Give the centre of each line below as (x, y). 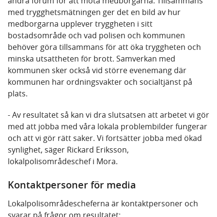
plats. (18, 93)
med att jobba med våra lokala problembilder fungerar (108, 126)
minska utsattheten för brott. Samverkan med (92, 59)
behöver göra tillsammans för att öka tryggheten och (104, 47)
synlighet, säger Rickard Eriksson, (68, 150)
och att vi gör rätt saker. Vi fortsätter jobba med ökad (105, 138)
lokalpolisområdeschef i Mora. (63, 161)
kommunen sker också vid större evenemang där (97, 70)
